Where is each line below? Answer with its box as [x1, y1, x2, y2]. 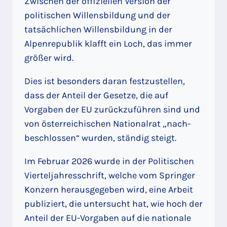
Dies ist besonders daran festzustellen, [24, 75, 185, 87]
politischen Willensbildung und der [24, 10, 170, 21]
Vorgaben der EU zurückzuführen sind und [24, 104, 200, 116]
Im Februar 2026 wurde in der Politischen [24, 156, 194, 167]
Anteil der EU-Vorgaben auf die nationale [24, 212, 191, 224]
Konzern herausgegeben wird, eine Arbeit [24, 184, 193, 196]
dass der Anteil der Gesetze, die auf [24, 90, 168, 101]
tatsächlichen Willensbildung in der [24, 24, 172, 35]
